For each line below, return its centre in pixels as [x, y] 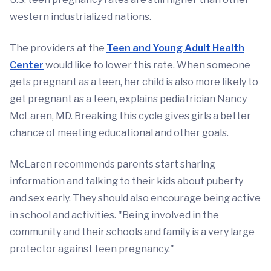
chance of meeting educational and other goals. [119, 133]
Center [27, 65]
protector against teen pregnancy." [92, 249]
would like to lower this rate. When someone [147, 65]
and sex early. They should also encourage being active [135, 198]
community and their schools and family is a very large [132, 232]
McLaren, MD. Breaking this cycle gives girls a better [130, 116]
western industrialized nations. [80, 17]
